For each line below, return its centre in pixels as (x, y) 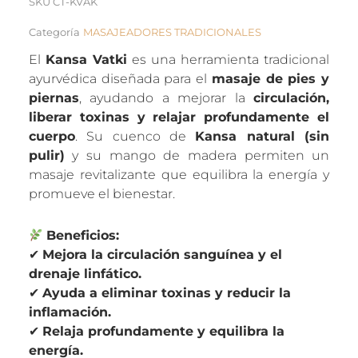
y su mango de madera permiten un (197, 155)
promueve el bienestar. (101, 193)
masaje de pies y (270, 78)
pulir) (46, 155)
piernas (54, 97)
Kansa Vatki (86, 59)
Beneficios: (83, 235)
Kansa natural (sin (263, 136)
